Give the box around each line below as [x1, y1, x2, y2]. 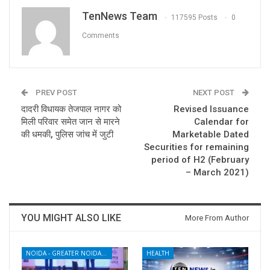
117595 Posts [171, 13, 218, 22]
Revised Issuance [174, 104, 249, 115]
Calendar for [194, 116, 249, 128]
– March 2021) [186, 167, 249, 178]
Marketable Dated [172, 129, 249, 140]
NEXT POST [193, 88, 236, 98]
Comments [82, 31, 119, 40]
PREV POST [34, 88, 77, 98]
